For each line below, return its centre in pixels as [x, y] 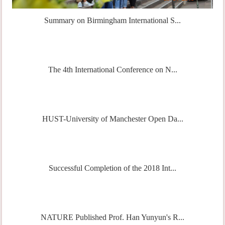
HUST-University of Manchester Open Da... [113, 119]
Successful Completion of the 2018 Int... [113, 168]
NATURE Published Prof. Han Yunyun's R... [113, 217]
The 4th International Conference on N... [113, 70]
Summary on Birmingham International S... [113, 21]
